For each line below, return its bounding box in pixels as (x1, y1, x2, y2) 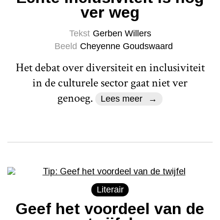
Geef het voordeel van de (16, 199, 204, 218)
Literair (96, 184, 124, 194)
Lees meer (100, 93, 142, 104)
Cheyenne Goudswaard (80, 41, 173, 51)
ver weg (81, 3, 139, 21)
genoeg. (57, 90, 95, 106)
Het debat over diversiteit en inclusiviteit (15, 59, 205, 75)
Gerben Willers (92, 28, 151, 38)
